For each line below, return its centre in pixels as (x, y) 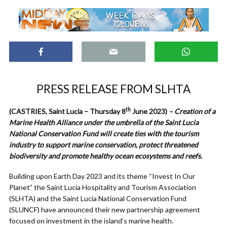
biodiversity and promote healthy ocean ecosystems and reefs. (106, 156)
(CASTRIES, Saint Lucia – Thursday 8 (67, 111)
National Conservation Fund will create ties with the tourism (104, 134)
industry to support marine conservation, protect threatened (104, 145)
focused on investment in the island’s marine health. (91, 221)
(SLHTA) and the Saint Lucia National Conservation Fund (98, 199)
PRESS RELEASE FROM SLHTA (113, 89)
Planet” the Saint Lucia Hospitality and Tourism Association (103, 187)
